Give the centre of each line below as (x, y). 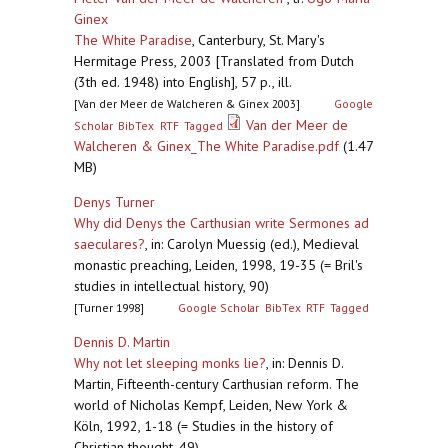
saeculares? (109, 244)
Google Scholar (219, 307)
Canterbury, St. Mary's (261, 40)
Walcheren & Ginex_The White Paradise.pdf (206, 146)
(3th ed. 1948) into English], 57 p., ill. (183, 82)
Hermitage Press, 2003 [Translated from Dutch (214, 61)
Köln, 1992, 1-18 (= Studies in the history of (203, 426)
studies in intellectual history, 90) (171, 286)
